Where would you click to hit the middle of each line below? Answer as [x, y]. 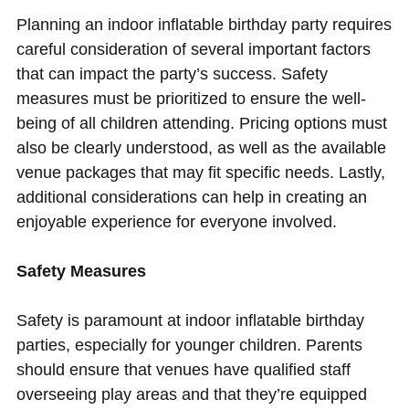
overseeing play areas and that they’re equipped [191, 395]
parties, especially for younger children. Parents [189, 346]
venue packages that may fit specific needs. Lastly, [200, 173]
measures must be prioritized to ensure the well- [191, 99]
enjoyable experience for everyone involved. [176, 222]
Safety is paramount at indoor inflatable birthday [190, 321]
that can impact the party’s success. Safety [172, 74]
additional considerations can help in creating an [191, 198]
